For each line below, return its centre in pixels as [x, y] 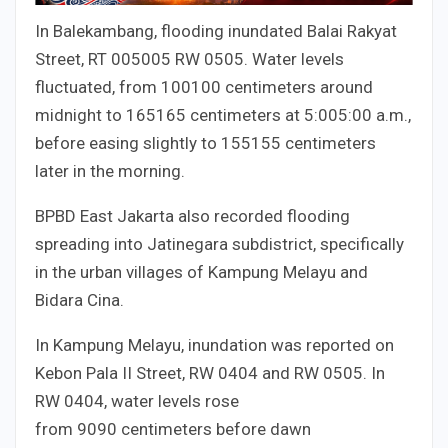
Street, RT [73, 59]
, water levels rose [171, 401]
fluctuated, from [98, 87]
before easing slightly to [128, 143]
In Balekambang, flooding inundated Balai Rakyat [216, 31]
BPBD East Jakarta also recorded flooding [192, 216]
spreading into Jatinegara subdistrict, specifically [219, 244]
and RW [290, 373]
